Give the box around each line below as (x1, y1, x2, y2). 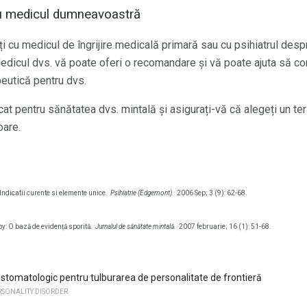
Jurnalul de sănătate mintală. (95, 222, 176, 230)
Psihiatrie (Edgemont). (110, 189, 174, 197)
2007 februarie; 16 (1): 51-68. (179, 222, 271, 230)
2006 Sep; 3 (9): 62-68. (177, 189, 247, 197)
